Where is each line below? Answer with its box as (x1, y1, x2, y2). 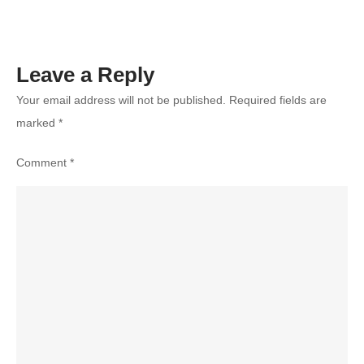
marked (16, 115, 58, 129)
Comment (16, 155, 70, 169)
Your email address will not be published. (16, 93, 226, 106)
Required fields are (229, 93, 327, 106)
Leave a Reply (16, 62, 154, 87)
